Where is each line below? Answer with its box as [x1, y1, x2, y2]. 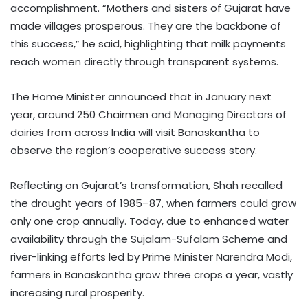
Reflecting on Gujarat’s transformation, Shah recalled [10, 178, 283, 193]
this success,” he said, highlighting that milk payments [10, 36, 286, 52]
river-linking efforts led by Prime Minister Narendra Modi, [10, 250, 292, 265]
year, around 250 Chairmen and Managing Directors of [10, 107, 287, 122]
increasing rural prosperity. [10, 285, 144, 300]
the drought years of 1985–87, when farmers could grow [10, 196, 296, 211]
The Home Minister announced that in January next [10, 89, 272, 104]
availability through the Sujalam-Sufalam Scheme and [10, 232, 287, 247]
